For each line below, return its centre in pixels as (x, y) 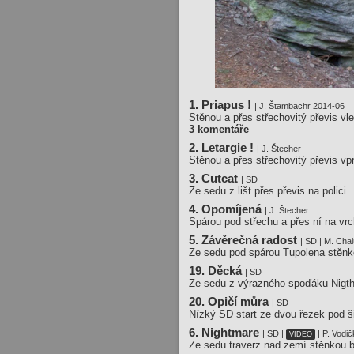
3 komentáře (219, 129)
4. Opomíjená (227, 209)
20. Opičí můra (231, 301)
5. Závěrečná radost (245, 240)
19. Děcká (217, 271)
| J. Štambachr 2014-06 (300, 105)
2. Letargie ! (223, 147)
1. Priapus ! (222, 105)
